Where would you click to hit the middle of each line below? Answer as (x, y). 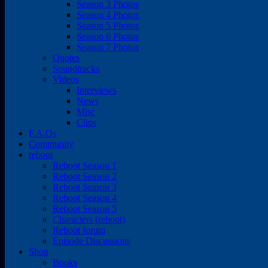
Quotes (66, 58)
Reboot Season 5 (85, 208)
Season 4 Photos (108, 15)
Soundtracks (76, 68)
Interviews (96, 90)
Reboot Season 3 (85, 187)
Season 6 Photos (108, 36)
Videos (66, 79)
